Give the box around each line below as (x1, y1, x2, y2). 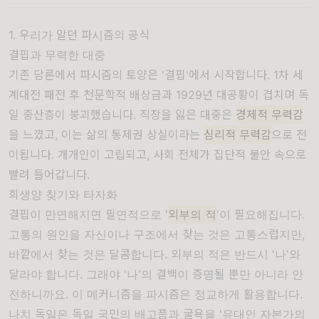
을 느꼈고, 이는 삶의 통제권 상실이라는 (9, 127, 204, 142)
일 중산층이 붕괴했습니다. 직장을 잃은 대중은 (9, 108, 236, 122)
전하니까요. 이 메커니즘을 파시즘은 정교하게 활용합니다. (9, 287, 303, 301)
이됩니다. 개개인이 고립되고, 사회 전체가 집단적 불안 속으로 (9, 147, 306, 162)
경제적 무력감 (236, 108, 303, 122)
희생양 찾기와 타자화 (9, 187, 117, 202)
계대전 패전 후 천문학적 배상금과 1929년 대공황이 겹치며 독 (9, 88, 309, 102)
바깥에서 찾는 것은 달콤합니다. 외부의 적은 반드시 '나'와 (9, 247, 300, 261)
